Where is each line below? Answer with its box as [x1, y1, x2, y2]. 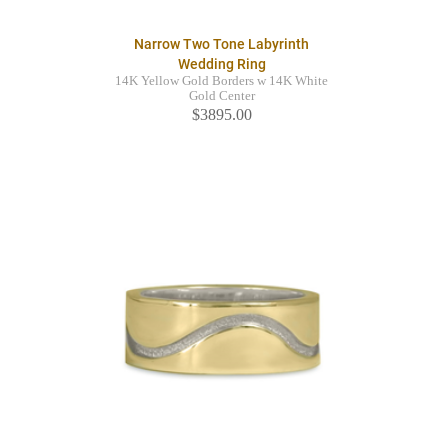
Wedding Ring [177, 56, 266, 73]
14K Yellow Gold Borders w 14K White [115, 74, 328, 89]
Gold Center [188, 89, 255, 104]
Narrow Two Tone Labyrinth [134, 36, 309, 53]
